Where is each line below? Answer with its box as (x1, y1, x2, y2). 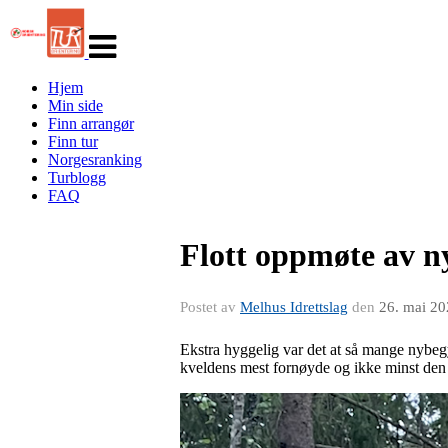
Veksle (87, 7, 130, 24)
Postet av (180, 299, 240, 315)
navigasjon (87, 25, 156, 42)
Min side (48, 97, 103, 114)
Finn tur (48, 133, 98, 150)
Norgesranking (48, 151, 142, 168)
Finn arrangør (48, 115, 134, 132)
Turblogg (48, 169, 106, 186)
